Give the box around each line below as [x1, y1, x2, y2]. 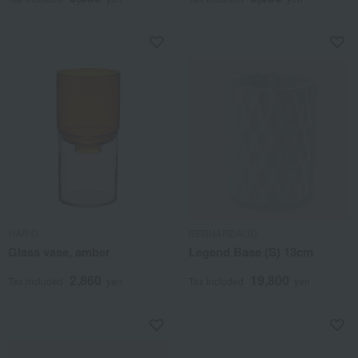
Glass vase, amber [8, 243, 110, 261]
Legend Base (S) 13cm [189, 243, 313, 261]
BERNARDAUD [189, 226, 257, 240]
